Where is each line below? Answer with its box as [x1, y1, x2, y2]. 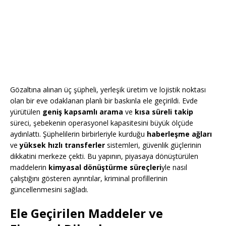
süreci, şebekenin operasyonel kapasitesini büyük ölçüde [10, 118, 193, 128]
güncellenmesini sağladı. [10, 185, 88, 195]
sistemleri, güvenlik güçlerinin [105, 140, 201, 150]
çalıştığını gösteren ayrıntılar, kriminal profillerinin [10, 174, 167, 184]
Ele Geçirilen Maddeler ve [10, 205, 163, 222]
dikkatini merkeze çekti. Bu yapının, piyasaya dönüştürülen [10, 151, 198, 161]
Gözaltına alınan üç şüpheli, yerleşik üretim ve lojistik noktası [10, 85, 206, 95]
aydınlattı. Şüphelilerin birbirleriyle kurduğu [10, 129, 147, 139]
